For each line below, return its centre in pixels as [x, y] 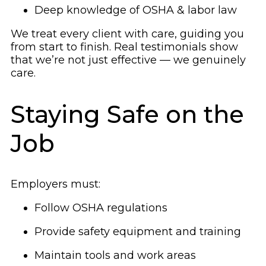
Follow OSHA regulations [101, 208]
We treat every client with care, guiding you [127, 34]
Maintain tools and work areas [115, 255]
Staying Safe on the [127, 114]
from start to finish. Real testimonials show [124, 47]
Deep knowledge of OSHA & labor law [136, 10]
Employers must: [56, 184]
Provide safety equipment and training [138, 231]
